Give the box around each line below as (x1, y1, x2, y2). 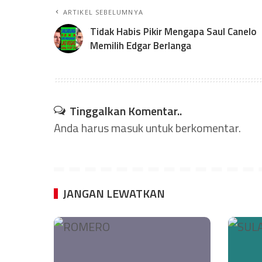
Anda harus (54, 118, 111, 137)
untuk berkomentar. (143, 118, 241, 137)
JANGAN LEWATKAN (63, 184, 165, 202)
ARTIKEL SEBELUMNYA (63, 7, 143, 16)
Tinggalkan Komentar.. (70, 101, 182, 120)
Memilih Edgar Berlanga (90, 37, 191, 53)
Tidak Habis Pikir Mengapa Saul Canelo (90, 23, 257, 39)
